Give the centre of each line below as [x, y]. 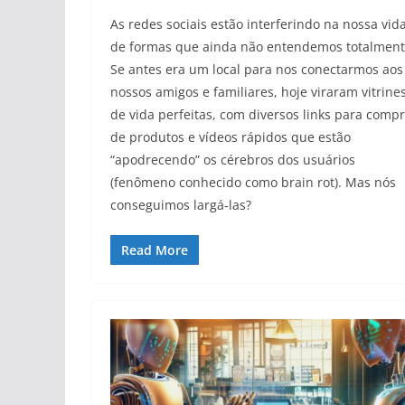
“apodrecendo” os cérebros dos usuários [233, 159]
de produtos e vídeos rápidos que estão [231, 137]
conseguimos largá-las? [181, 204]
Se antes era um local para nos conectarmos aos [257, 69]
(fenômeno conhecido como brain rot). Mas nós [253, 182]
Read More [155, 250]
